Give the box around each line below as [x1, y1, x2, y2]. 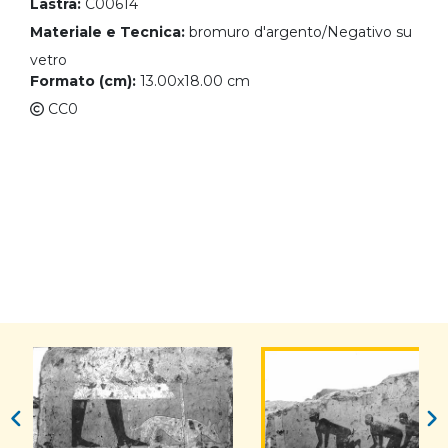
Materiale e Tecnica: [30, 23, 185, 42]
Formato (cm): [30, 72, 136, 91]
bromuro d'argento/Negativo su [189, 23, 412, 42]
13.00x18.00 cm [140, 72, 250, 91]
